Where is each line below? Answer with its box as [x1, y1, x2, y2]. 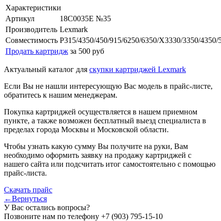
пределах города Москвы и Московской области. [4, 125, 169, 134]
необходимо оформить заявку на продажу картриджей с [4, 150, 191, 159]
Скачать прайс [4, 185, 52, 194]
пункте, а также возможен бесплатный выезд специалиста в [4, 116, 206, 125]
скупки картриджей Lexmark [89, 65, 186, 74]
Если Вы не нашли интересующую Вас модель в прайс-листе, [4, 81, 213, 90]
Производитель [5, 25, 57, 34]
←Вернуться [4, 194, 47, 203]
